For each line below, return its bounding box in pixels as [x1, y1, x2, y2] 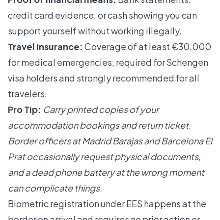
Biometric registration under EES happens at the [8, 198, 206, 210]
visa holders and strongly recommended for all [8, 72, 199, 84]
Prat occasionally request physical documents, [8, 151, 201, 163]
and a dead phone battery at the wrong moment [8, 166, 204, 178]
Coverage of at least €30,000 [83, 41, 211, 53]
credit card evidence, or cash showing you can [8, 9, 197, 21]
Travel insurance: [8, 41, 83, 53]
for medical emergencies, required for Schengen [8, 56, 208, 68]
